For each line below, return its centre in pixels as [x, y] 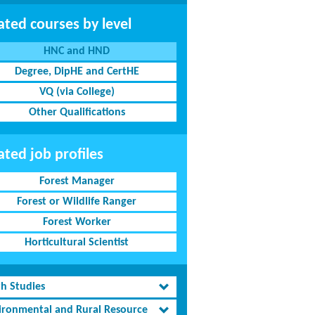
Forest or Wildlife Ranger [77, 202]
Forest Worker [77, 222]
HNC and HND [77, 51]
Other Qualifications [77, 112]
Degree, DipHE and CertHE [77, 72]
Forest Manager [77, 181]
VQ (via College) [77, 92]
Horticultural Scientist [77, 243]
